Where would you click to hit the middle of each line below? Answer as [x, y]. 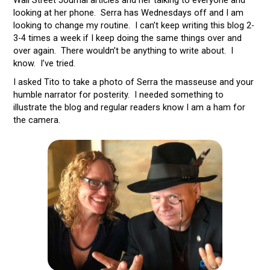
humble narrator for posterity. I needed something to [118, 94]
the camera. [36, 120]
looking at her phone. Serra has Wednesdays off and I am [128, 12]
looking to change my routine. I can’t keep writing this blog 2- [133, 25]
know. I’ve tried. [44, 63]
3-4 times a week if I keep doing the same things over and [127, 38]
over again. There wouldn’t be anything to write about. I [123, 50]
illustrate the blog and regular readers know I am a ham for [129, 107]
